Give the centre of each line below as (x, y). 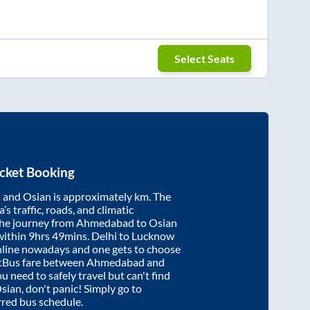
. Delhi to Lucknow (131, 235)
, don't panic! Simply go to (82, 288)
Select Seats (205, 58)
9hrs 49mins (58, 235)
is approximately (93, 196)
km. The (153, 196)
